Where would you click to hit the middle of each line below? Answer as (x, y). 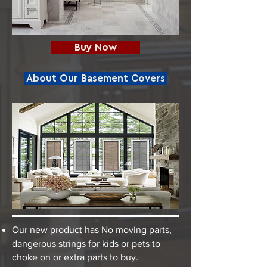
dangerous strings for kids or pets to (86, 244)
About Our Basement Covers (95, 79)
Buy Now (95, 48)
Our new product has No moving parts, (92, 230)
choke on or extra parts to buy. (75, 257)
